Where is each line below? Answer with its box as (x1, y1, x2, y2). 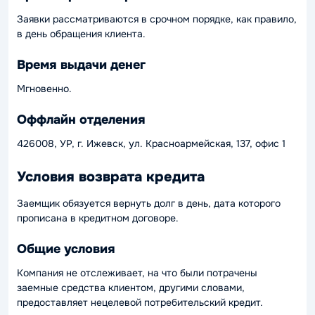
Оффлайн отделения (17, 111, 146, 127)
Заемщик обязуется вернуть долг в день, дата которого (17, 197, 281, 210)
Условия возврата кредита (17, 168, 205, 186)
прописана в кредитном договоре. (17, 212, 179, 224)
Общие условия (17, 240, 115, 257)
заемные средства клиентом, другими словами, (17, 281, 245, 294)
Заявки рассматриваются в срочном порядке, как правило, (17, 13, 297, 25)
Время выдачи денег (17, 56, 146, 72)
